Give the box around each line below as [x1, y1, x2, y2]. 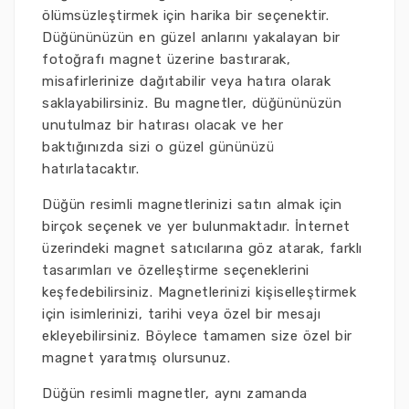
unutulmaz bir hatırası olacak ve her [42, 117, 283, 134]
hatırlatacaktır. [42, 161, 139, 178]
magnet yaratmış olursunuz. [42, 350, 230, 367]
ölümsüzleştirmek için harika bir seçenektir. [42, 7, 329, 25]
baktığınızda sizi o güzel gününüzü [42, 139, 274, 156]
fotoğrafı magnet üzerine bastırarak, [42, 51, 290, 68]
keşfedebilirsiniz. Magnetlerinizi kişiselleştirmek [42, 284, 356, 301]
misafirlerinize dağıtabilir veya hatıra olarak [42, 73, 330, 90]
